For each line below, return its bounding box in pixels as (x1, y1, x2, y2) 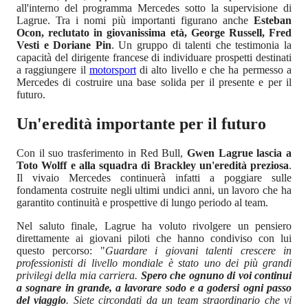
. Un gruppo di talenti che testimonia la (111, 39, 292, 52)
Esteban (254, 14, 291, 27)
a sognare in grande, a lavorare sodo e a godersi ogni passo (16, 281, 291, 294)
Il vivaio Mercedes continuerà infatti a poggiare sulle (16, 171, 291, 184)
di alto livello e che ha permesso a (135, 64, 292, 76)
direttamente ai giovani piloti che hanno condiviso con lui (16, 232, 291, 244)
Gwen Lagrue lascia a (186, 146, 292, 159)
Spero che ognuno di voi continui (140, 269, 292, 281)
